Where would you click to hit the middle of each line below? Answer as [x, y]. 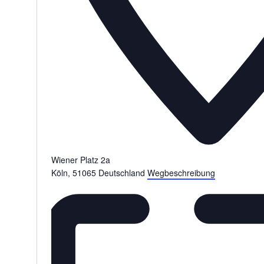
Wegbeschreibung [181, 173]
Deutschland [121, 173]
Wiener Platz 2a [80, 160]
